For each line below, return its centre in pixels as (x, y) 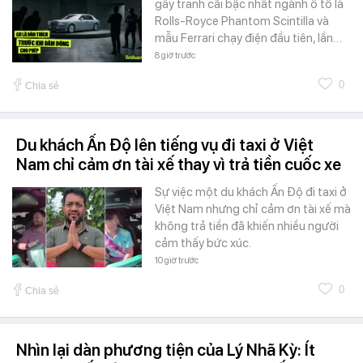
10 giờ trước (177, 260)
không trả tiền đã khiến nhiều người (247, 226)
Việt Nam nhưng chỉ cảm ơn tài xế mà (253, 209)
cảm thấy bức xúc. (203, 243)
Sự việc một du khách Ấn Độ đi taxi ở (251, 192)
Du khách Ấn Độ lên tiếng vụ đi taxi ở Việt (165, 145)
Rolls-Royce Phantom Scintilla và (242, 21)
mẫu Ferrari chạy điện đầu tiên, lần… (248, 38)
